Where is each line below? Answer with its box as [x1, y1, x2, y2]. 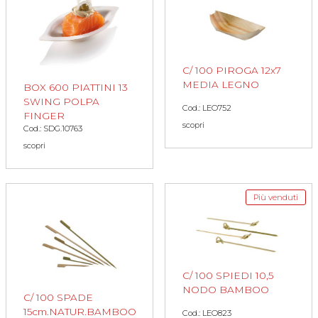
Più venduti [253, 192, 298, 202]
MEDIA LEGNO [182, 79, 259, 91]
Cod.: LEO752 [182, 103, 231, 114]
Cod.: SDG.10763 [23, 123, 82, 133]
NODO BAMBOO [182, 283, 269, 295]
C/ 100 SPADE [23, 292, 93, 304]
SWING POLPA [23, 95, 99, 107]
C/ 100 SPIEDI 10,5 [182, 269, 273, 281]
